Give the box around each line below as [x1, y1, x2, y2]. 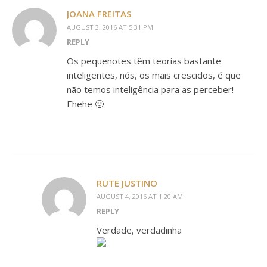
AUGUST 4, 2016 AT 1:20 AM [97, 192, 183, 201]
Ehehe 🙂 [67, 98, 104, 110]
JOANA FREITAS [67, 8, 131, 20]
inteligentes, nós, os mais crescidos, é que [67, 69, 241, 81]
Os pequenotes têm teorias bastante [67, 55, 221, 67]
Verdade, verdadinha [97, 224, 182, 236]
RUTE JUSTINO [97, 177, 157, 189]
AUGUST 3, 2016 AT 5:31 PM [67, 23, 153, 32]
